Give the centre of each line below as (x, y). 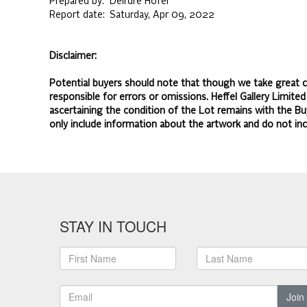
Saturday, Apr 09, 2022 (162, 15)
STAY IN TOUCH (113, 226)
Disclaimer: (73, 56)
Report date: (79, 15)
